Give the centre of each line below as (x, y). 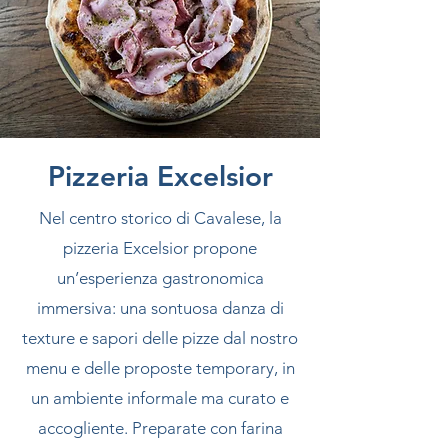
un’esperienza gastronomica (160, 278)
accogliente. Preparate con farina (160, 428)
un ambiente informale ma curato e (160, 398)
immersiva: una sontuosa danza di (160, 308)
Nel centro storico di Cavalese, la (160, 218)
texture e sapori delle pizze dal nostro (160, 338)
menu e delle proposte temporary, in (160, 368)
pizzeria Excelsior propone (160, 248)
